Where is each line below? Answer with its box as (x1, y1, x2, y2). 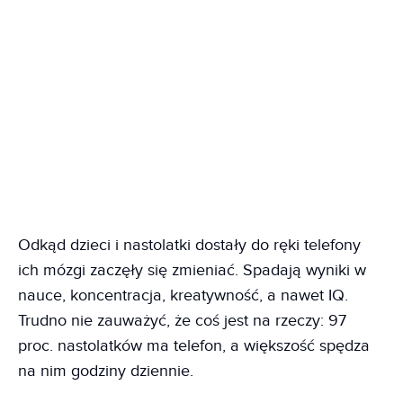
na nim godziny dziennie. (18, 361, 193, 381)
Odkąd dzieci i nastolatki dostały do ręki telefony (18, 235, 361, 255)
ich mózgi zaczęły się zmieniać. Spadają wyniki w (18, 260, 366, 280)
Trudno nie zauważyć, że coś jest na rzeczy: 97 (18, 310, 346, 330)
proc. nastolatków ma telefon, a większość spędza (18, 336, 370, 355)
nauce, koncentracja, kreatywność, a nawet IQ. (18, 285, 348, 305)
